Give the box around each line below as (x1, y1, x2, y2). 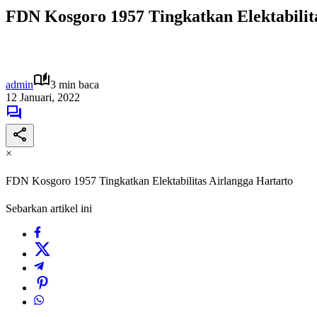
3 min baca (50, 78, 99, 91)
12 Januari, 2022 (6, 91, 80, 103)
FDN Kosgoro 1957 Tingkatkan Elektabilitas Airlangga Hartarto (6, 175, 293, 188)
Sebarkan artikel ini (6, 202, 92, 215)
